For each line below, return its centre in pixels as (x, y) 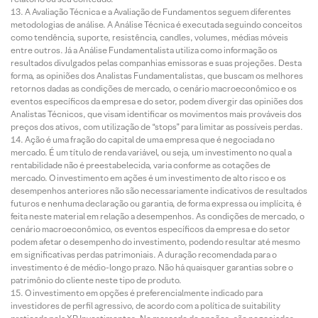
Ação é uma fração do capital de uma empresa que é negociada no (150, 140)
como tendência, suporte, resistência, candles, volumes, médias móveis (149, 38)
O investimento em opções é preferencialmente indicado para (144, 293)
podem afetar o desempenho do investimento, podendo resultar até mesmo (155, 242)
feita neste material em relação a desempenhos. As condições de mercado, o (158, 216)
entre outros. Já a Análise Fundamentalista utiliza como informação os (144, 50)
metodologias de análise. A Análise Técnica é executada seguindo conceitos (157, 25)
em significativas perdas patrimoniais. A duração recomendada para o (144, 255)
